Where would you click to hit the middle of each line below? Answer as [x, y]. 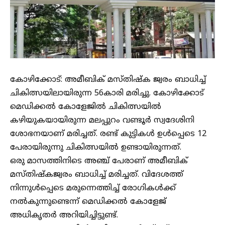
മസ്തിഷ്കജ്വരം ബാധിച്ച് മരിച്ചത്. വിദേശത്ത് [97, 175]
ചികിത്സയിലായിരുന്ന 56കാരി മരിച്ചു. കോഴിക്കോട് [107, 93]
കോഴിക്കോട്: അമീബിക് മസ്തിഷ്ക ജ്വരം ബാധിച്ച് [108, 80]
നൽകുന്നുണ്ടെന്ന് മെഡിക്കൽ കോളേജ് [88, 202]
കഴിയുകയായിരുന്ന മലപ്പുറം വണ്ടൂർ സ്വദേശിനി [102, 121]
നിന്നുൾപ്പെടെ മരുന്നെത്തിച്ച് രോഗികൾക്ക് [93, 188]
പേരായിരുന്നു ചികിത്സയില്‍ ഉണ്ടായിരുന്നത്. [96, 148]
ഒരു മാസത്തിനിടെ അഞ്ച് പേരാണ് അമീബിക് [99, 161]
